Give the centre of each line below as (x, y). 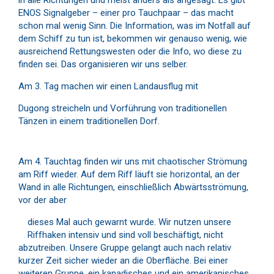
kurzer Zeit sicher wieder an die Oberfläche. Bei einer (123, 260)
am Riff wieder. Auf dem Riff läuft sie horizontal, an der (129, 174)
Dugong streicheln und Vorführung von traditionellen (123, 108)
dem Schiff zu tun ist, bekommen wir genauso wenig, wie (133, 38)
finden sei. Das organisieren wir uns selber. (103, 64)
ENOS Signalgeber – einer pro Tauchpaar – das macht (126, 13)
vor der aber (43, 200)
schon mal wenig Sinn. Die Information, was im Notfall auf (135, 25)
